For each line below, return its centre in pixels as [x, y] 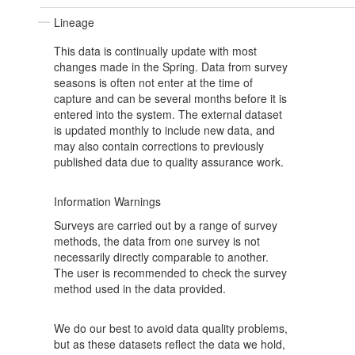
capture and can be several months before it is [170, 99]
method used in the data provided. [140, 289]
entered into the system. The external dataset [168, 115]
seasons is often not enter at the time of [153, 83]
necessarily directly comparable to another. [161, 257]
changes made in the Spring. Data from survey [171, 67]
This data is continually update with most [155, 51]
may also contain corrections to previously [159, 146]
